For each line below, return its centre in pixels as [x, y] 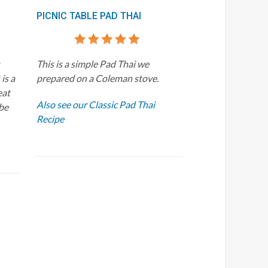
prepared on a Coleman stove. [99, 78]
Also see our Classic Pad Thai [96, 104]
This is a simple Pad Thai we [93, 63]
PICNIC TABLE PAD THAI [89, 16]
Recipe [51, 118]
